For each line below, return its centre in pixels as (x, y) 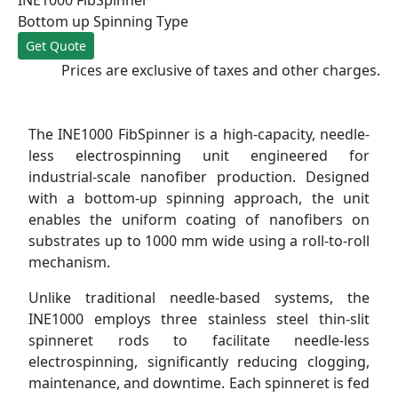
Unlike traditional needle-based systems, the (199, 297)
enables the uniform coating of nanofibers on (199, 219)
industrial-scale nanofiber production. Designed (199, 176)
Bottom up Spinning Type (103, 21)
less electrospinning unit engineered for (199, 155)
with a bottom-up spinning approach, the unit (199, 198)
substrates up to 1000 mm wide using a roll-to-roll (199, 240)
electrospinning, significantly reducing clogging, (199, 361)
